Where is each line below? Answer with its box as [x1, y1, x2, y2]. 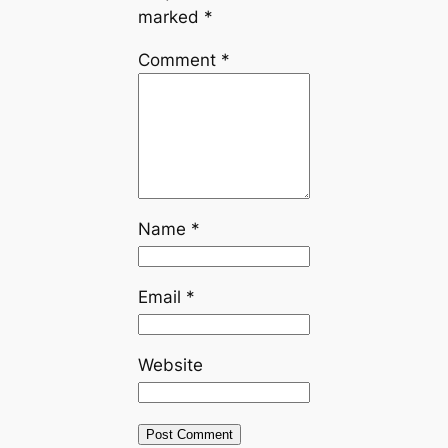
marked [137, 7, 204, 28]
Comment [137, 50, 221, 71]
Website [137, 354, 203, 375]
